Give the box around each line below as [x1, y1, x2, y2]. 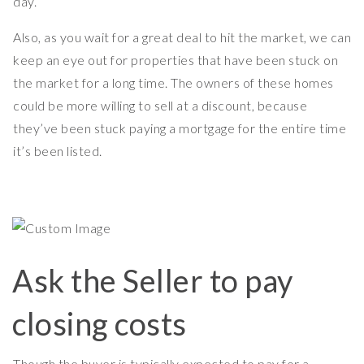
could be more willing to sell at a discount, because [13, 97, 307, 114]
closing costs [12, 305, 187, 343]
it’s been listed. [13, 143, 102, 159]
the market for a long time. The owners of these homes [13, 75, 334, 91]
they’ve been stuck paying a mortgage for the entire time [13, 120, 346, 136]
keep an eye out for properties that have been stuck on [13, 52, 338, 68]
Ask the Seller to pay [12, 262, 293, 300]
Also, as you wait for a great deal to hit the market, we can [13, 29, 351, 45]
